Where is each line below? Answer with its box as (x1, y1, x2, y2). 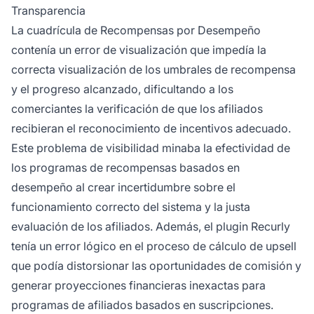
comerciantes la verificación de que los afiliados (11, 102, 263, 116)
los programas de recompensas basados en (11, 161, 240, 175)
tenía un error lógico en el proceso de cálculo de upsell (11, 239, 296, 254)
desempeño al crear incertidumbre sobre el (11, 180, 235, 195)
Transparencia (11, 4, 86, 18)
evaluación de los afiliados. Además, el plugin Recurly (11, 219, 290, 234)
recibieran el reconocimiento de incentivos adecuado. (11, 121, 291, 136)
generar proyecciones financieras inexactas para (11, 278, 266, 293)
